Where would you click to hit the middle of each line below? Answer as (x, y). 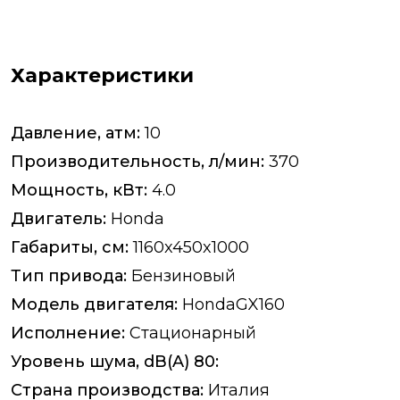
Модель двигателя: (94, 305)
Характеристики (102, 76)
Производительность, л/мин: (137, 162)
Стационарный (191, 333)
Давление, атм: (75, 133)
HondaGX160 (231, 305)
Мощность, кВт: (79, 191)
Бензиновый (181, 276)
